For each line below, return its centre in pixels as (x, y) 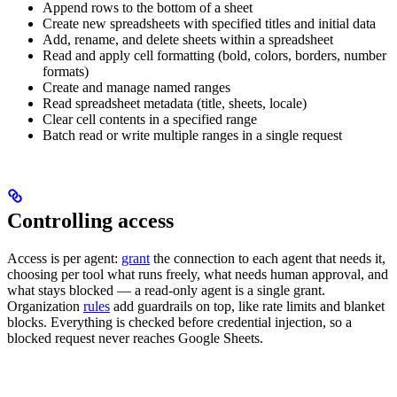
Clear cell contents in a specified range (150, 119)
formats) (66, 71)
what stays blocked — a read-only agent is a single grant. (166, 290)
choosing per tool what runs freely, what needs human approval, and (198, 274)
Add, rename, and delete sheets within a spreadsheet (188, 39)
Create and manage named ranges (136, 87)
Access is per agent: (64, 258)
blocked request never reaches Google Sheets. (135, 338)
